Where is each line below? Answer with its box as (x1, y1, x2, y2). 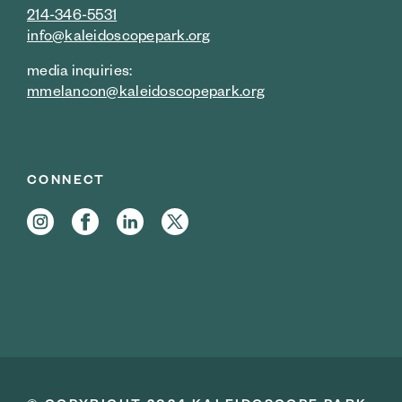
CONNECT (27, 170, 106, 188)
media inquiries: (27, 60, 133, 80)
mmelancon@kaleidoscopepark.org (27, 81, 266, 100)
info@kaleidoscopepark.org (27, 25, 211, 45)
